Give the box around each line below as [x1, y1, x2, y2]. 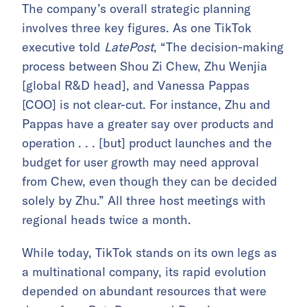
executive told [22, 38, 104, 55]
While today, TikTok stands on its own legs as [22, 244, 277, 260]
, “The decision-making [153, 38, 284, 55]
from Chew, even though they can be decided [22, 173, 278, 189]
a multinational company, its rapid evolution [22, 263, 266, 280]
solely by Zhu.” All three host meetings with [22, 192, 266, 208]
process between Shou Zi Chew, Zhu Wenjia [22, 58, 267, 74]
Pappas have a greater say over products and [22, 115, 274, 132]
